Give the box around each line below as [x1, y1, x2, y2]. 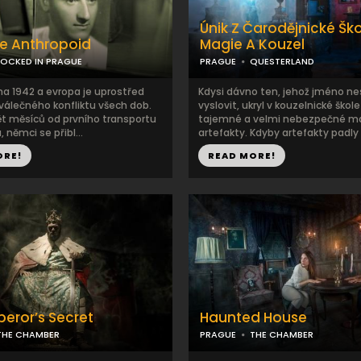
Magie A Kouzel [200, 35, 305, 54]
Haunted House [200, 308, 307, 327]
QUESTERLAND [250, 55, 314, 68]
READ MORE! [208, 149, 276, 162]
